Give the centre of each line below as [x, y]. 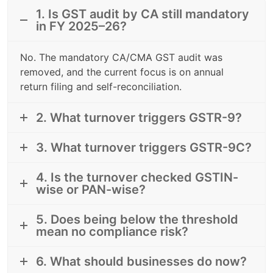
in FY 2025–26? [81, 26]
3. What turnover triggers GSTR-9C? [144, 147]
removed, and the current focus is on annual [122, 72]
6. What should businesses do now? [141, 261]
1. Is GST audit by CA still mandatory [143, 14]
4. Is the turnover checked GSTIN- [137, 177]
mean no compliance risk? [112, 231]
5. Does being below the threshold [137, 219]
